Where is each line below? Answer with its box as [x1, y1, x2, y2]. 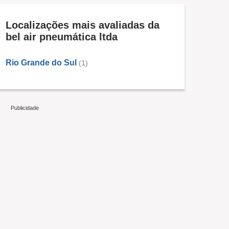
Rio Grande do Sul [6, 58, 77, 67]
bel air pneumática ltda [6, 31, 118, 43]
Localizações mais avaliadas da [6, 19, 159, 31]
